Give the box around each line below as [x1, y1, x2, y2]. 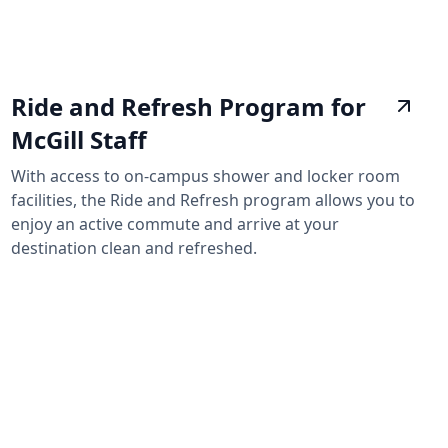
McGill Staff [10, 122, 147, 156]
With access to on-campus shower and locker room [10, 164, 400, 187]
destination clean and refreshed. [10, 236, 257, 259]
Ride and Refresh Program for [10, 89, 366, 123]
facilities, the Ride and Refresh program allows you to [10, 188, 415, 211]
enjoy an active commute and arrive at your [10, 212, 339, 235]
